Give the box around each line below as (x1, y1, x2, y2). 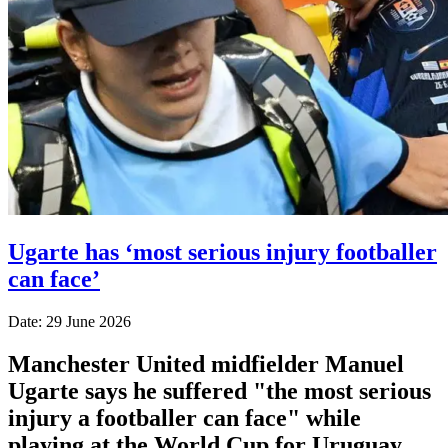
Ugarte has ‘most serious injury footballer (8, 238, 437, 265)
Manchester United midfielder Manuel (8, 350, 404, 377)
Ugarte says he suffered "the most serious (8, 377, 431, 404)
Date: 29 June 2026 (8, 312, 131, 330)
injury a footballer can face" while (8, 404, 361, 431)
